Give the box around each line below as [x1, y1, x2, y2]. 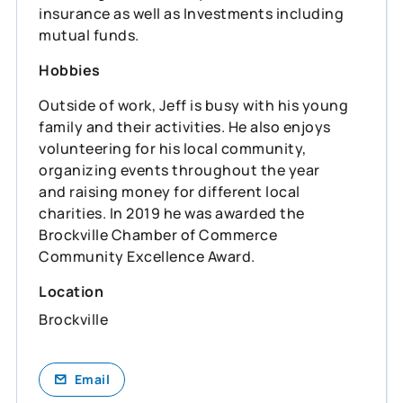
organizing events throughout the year [39, 159, 320, 180]
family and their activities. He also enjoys [39, 116, 331, 137]
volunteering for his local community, [39, 138, 307, 158]
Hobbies [39, 59, 101, 80]
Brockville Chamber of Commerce [39, 224, 277, 245]
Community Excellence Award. [39, 246, 255, 266]
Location [39, 281, 103, 301]
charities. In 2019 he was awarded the [39, 202, 305, 223]
